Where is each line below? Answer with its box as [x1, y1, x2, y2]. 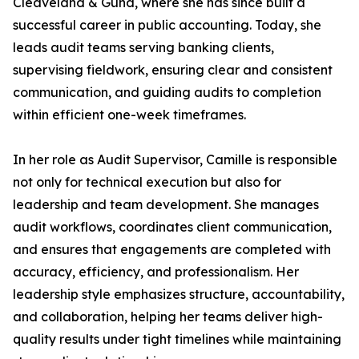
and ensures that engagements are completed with [13, 241, 331, 257]
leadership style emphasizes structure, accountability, [13, 286, 345, 302]
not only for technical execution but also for [13, 174, 281, 190]
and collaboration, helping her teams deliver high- [13, 309, 323, 325]
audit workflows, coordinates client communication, [13, 219, 332, 235]
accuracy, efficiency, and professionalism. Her [13, 264, 299, 280]
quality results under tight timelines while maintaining [13, 331, 341, 347]
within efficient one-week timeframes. [13, 107, 246, 123]
